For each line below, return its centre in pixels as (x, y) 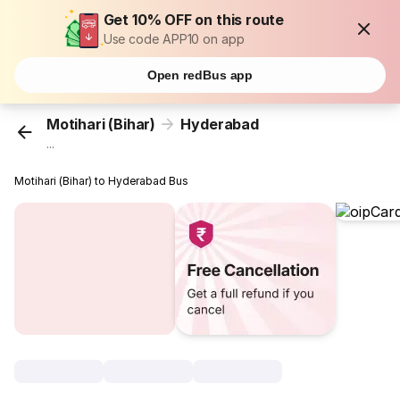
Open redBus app (200, 75)
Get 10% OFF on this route (194, 20)
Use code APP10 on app (174, 39)
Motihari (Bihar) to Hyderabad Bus (102, 181)
